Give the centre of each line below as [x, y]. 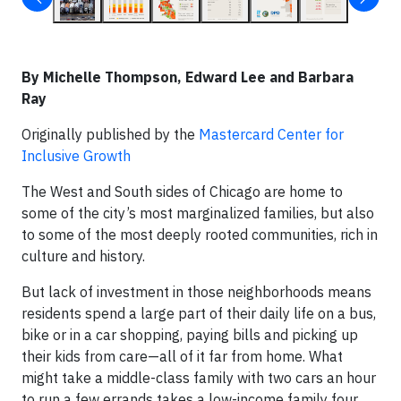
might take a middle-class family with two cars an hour [199, 378]
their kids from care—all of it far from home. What [182, 356]
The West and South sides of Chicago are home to [182, 192]
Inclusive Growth [76, 156]
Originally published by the [110, 134]
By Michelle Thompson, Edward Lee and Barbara [188, 77]
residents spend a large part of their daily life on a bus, [199, 313]
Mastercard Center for [271, 134]
